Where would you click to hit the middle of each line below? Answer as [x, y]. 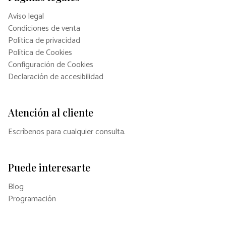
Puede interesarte [49, 167]
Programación [32, 199]
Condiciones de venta [44, 28]
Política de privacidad [44, 40]
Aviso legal [26, 16]
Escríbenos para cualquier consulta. [67, 132]
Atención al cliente [51, 112]
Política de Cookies [40, 52]
